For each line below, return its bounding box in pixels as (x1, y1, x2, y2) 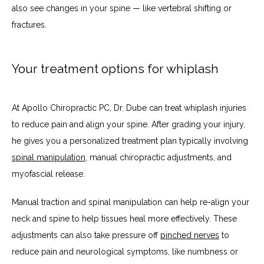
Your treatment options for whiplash (12, 61, 222, 77)
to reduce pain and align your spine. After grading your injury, (12, 119, 245, 129)
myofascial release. (12, 169, 87, 179)
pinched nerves (160, 230, 219, 240)
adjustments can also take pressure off (12, 230, 160, 240)
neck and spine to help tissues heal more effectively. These (12, 213, 237, 223)
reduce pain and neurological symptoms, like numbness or (12, 246, 238, 256)
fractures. (12, 19, 49, 29)
